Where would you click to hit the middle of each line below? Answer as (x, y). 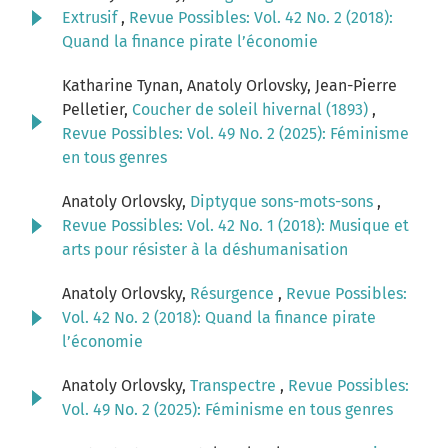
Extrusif (91, 18)
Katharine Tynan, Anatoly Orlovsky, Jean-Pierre (229, 86)
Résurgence (234, 294)
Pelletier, (97, 110)
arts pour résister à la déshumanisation (205, 250)
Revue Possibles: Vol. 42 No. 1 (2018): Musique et (235, 226)
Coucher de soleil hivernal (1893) (252, 110)
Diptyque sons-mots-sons (283, 202)
